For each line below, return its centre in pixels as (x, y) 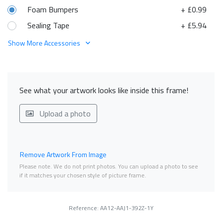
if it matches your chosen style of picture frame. (83, 175)
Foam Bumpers (53, 10)
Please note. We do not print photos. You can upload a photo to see (109, 166)
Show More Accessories (45, 43)
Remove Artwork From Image (63, 155)
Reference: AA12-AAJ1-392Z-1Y (111, 208)
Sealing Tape (48, 26)
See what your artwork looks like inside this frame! (104, 90)
